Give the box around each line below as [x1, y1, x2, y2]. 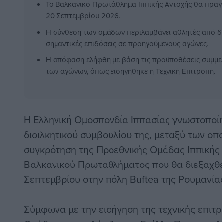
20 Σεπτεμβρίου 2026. [46, 10, 120, 21]
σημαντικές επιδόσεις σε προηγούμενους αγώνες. [46, 38, 208, 49]
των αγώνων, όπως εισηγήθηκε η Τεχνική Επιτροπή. [46, 66, 215, 77]
